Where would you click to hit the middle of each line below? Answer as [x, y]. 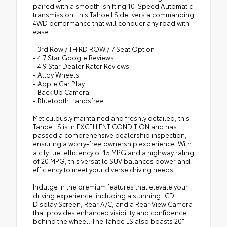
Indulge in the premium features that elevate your [110, 186]
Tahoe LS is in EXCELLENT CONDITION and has [105, 126]
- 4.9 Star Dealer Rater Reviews [81, 66]
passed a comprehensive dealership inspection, [110, 135]
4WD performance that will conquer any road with [111, 23]
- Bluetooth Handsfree [68, 100]
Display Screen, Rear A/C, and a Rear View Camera [113, 203]
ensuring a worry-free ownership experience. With [112, 143]
